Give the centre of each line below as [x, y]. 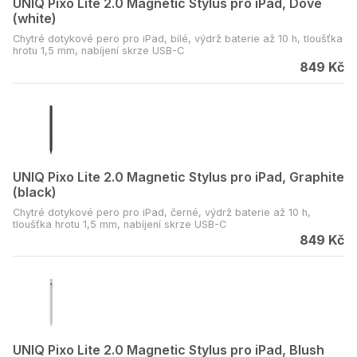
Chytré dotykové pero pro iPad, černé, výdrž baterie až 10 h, [162, 212]
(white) [35, 18]
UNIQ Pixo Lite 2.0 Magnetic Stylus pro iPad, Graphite [178, 177]
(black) [35, 192]
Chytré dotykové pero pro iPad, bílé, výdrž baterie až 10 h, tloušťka [178, 39]
